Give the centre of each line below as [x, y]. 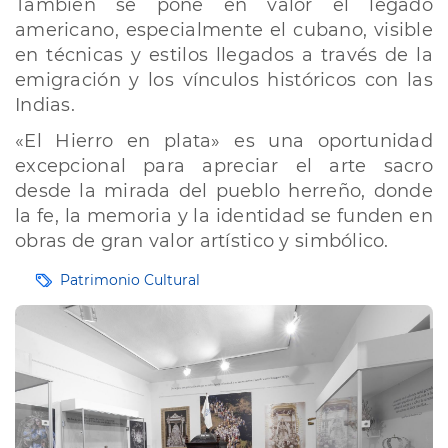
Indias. [45, 105]
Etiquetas [47, 279]
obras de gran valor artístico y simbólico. [202, 241]
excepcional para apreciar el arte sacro [224, 166]
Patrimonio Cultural [130, 280]
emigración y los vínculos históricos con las [224, 80]
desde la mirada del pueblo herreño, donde [224, 191]
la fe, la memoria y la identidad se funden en [224, 216]
